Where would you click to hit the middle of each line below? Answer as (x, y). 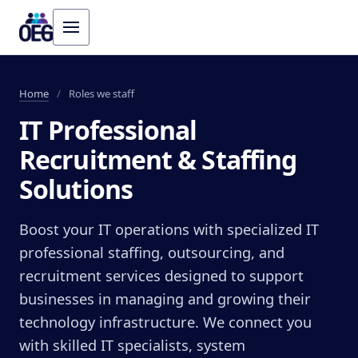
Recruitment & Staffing (158, 159)
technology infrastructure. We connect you (165, 322)
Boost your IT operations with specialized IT (169, 229)
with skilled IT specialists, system (132, 345)
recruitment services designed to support (161, 276)
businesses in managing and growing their (165, 299)
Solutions (76, 189)
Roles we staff (100, 93)
